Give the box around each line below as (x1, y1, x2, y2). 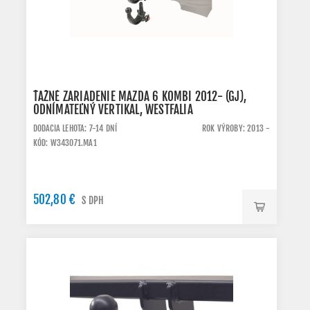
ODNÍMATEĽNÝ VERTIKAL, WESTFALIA (33, 102, 193, 117)
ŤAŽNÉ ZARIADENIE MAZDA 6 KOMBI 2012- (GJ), (33, 89, 246, 104)
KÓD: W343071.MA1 (33, 138, 97, 148)
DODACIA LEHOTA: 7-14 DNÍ (33, 123, 118, 134)
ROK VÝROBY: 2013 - (201, 123, 271, 134)
